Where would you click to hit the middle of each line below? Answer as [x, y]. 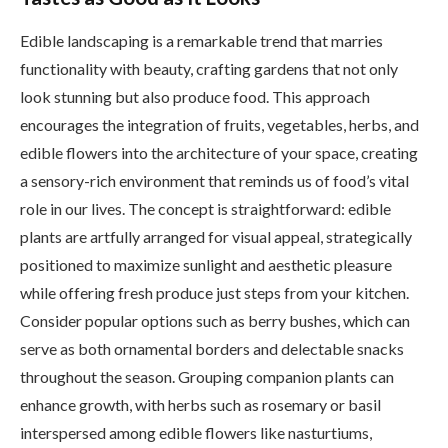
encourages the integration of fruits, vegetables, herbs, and [219, 125]
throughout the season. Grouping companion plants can [207, 377]
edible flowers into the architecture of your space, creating [219, 153]
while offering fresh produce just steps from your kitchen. [214, 293]
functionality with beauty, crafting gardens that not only [209, 69]
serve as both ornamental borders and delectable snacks [212, 349]
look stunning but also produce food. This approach [195, 97]
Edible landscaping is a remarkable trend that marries [201, 41]
